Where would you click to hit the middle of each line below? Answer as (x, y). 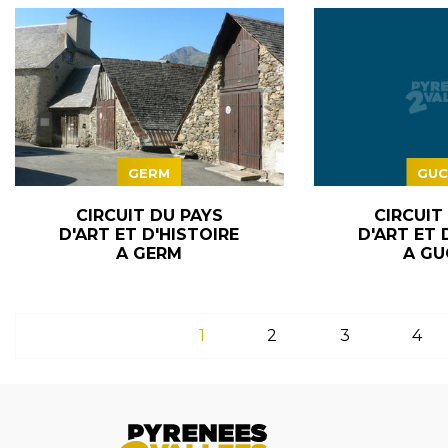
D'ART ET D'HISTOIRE (149, 234)
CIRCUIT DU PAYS (149, 215)
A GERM (149, 253)
